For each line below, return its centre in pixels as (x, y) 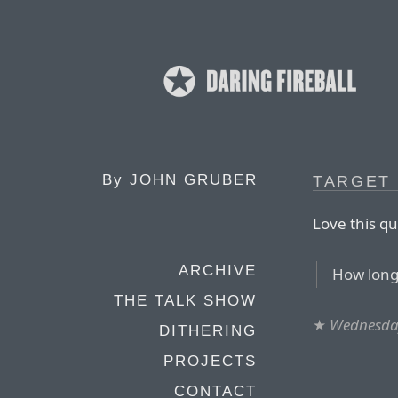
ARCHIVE (218, 271)
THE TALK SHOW (185, 301)
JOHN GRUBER (194, 180)
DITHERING (208, 331)
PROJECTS (210, 361)
